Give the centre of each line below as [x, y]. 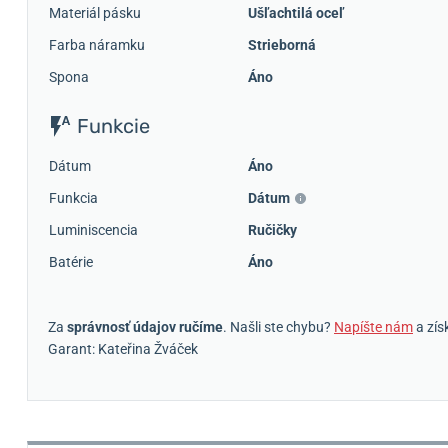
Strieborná [282, 45]
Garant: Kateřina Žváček [123, 349]
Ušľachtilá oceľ [296, 13]
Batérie [71, 262]
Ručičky [272, 230]
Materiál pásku [95, 13]
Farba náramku [97, 45]
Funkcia [73, 198]
